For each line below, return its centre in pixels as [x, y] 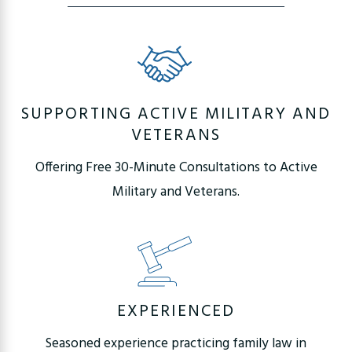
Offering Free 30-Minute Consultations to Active [176, 168]
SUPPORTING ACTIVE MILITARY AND [176, 114]
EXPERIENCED [176, 311]
